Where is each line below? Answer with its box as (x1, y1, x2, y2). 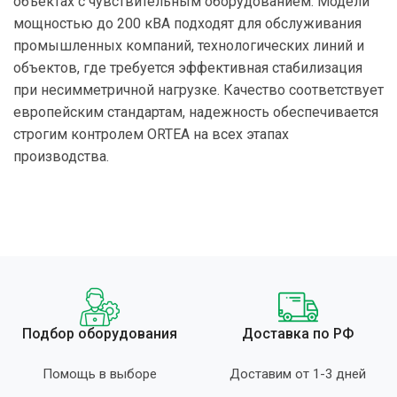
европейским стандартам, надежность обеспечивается (13, 103, 378, 121)
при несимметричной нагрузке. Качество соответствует (13, 81, 384, 98)
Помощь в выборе (42, 365, 157, 382)
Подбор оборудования (21, 324, 177, 342)
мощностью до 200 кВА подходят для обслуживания (13, 14, 362, 32)
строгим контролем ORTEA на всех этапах (13, 125, 289, 143)
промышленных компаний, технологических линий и (13, 36, 364, 54)
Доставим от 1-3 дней (230, 365, 366, 382)
